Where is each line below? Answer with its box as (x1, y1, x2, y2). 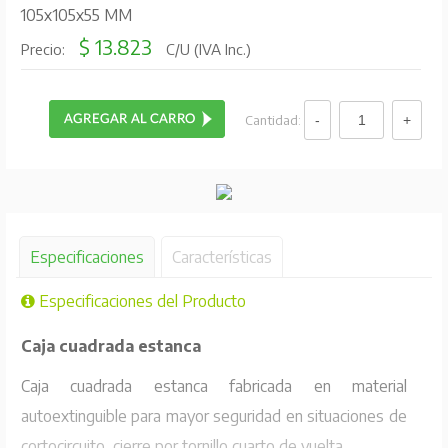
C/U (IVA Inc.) (161, 40, 251, 59)
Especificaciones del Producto (34, 290, 246, 311)
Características (171, 246, 272, 267)
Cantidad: (245, 111, 305, 128)
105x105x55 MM (19, 5, 132, 26)
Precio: (20, 40, 69, 59)
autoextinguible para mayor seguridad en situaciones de (20, 405, 408, 426)
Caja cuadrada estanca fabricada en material (20, 375, 408, 396)
